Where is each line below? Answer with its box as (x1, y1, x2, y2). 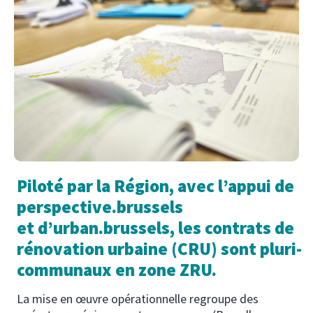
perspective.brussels (17, 195, 184, 218)
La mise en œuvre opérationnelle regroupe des (17, 290, 259, 307)
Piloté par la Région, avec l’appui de (17, 174, 295, 197)
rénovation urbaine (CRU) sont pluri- (17, 237, 303, 260)
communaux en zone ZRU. (17, 258, 217, 281)
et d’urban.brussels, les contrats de (17, 216, 295, 239)
